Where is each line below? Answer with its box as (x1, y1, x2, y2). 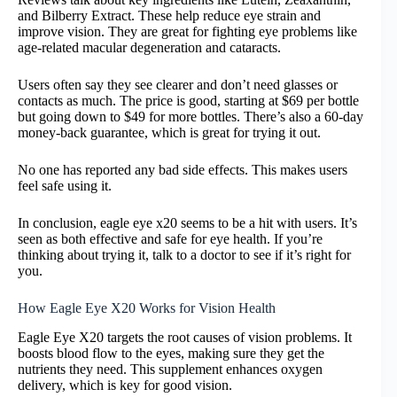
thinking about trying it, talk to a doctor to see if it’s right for (18, 247, 351, 263)
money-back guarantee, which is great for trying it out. (18, 125, 321, 141)
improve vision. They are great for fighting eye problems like (18, 24, 357, 40)
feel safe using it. (18, 178, 112, 194)
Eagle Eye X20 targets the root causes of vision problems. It (18, 329, 352, 345)
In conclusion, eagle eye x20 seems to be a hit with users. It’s (18, 215, 357, 231)
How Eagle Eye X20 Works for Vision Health (18, 300, 276, 316)
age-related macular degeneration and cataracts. (18, 40, 281, 56)
